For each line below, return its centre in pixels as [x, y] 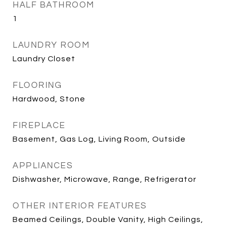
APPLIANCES [43, 166]
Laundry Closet [44, 59]
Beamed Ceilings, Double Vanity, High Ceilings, [108, 219]
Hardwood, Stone [49, 99]
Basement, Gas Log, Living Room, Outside [99, 139]
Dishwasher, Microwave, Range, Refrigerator [104, 179]
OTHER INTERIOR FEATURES [80, 206]
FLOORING [37, 85]
